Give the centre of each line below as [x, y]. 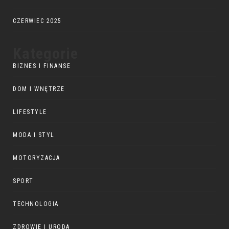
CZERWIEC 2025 [37, 21]
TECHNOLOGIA [36, 204]
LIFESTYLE [30, 112]
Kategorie [45, 54]
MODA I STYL [34, 135]
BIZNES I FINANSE [42, 66]
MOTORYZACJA [37, 158]
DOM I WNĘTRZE [39, 89]
